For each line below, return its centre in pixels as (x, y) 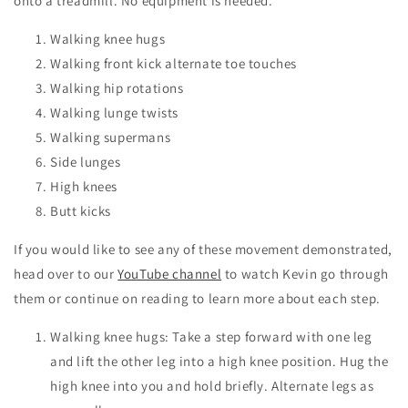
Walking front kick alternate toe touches (173, 63)
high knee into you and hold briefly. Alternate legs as (212, 385)
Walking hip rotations (117, 87)
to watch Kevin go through (305, 273)
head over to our (66, 273)
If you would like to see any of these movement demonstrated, (204, 249)
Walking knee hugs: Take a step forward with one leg (211, 336)
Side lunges (86, 161)
